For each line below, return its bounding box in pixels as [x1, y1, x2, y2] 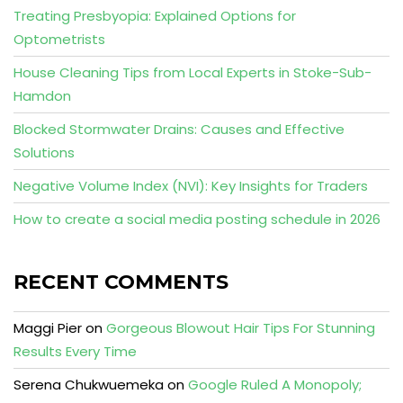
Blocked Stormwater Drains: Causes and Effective [13, 120, 345, 139]
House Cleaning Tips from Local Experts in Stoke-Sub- [13, 63, 372, 83]
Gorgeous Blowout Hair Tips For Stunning [106, 318, 375, 338]
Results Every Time [13, 342, 137, 362]
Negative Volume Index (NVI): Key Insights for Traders [13, 176, 368, 196]
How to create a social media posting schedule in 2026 [13, 210, 381, 229]
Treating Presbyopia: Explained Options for [13, 6, 296, 26]
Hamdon [13, 86, 71, 106]
